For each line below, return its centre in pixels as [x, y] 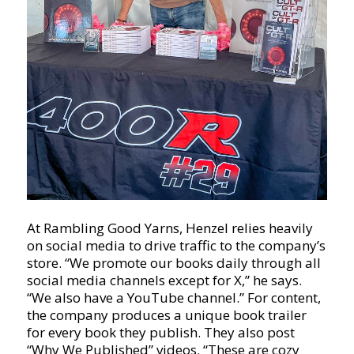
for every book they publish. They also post [160, 333]
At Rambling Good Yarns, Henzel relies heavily [169, 228]
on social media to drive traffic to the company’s [176, 246]
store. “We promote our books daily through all [173, 263]
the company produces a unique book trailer [166, 315]
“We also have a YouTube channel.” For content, [173, 298]
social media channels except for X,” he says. [164, 281]
